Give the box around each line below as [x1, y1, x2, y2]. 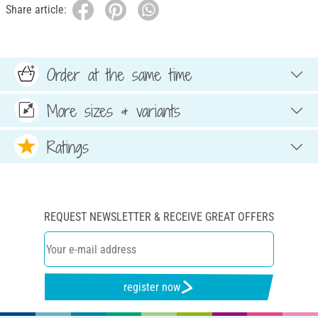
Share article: [6, 3, 67, 17]
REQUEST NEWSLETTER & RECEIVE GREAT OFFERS [44, 210, 274, 224]
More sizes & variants [47, 99, 180, 122]
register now [124, 280, 181, 294]
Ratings [47, 135, 89, 158]
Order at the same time [47, 62, 192, 86]
